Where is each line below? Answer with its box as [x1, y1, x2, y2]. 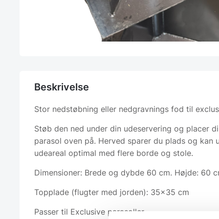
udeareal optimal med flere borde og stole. [34, 148, 193, 158]
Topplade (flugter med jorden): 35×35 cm [34, 187, 189, 197]
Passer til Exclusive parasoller [34, 206, 144, 217]
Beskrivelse [34, 81, 89, 93]
